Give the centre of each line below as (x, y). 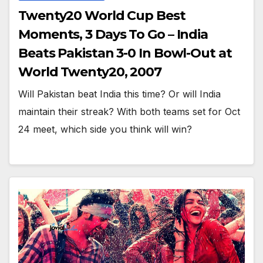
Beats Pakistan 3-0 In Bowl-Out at (125, 53)
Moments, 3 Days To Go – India (113, 34)
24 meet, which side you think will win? (105, 129)
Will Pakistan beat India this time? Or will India (119, 94)
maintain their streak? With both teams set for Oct (129, 111)
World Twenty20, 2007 (90, 72)
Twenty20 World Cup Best (102, 15)
